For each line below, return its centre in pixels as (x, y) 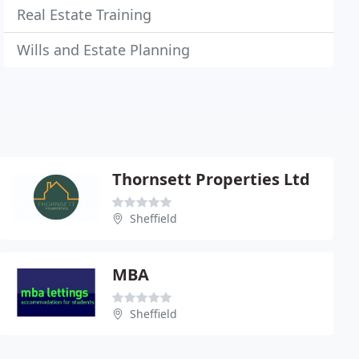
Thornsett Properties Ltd (211, 179)
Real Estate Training (85, 14)
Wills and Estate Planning (104, 50)
